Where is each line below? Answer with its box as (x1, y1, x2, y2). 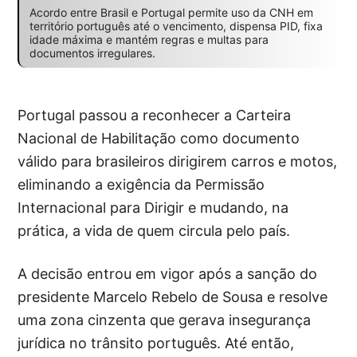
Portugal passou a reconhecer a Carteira (18, 107, 292, 124)
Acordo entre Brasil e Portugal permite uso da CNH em (29, 6, 313, 20)
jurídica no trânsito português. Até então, (18, 335, 295, 352)
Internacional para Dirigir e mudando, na (18, 199, 289, 217)
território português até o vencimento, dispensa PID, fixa (29, 19, 323, 33)
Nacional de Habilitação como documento (18, 130, 300, 147)
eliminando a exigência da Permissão (18, 176, 265, 194)
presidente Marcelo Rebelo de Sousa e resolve (18, 288, 328, 306)
